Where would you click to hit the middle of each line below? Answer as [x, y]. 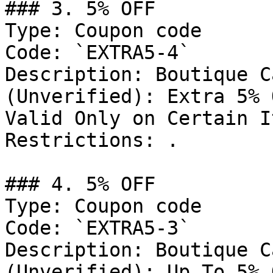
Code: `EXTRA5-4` [97, 52]
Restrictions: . [92, 140]
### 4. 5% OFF [80, 184]
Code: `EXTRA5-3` [97, 228]
